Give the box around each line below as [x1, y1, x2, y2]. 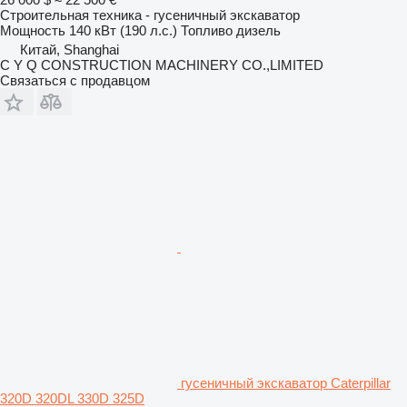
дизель [236, 22, 281, 38]
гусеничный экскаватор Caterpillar [181, 374, 391, 391]
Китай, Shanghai [20, 41, 119, 57]
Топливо [181, 22, 233, 38]
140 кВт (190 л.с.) [69, 22, 177, 38]
